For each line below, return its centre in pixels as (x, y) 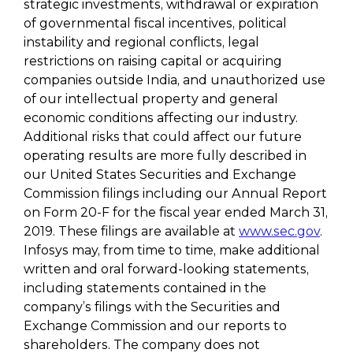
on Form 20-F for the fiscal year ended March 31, (176, 212)
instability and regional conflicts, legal (141, 42)
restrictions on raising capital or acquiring (153, 61)
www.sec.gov (279, 231)
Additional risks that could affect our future (163, 137)
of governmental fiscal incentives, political (155, 23)
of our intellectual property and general (151, 99)
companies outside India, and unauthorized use (175, 80)
